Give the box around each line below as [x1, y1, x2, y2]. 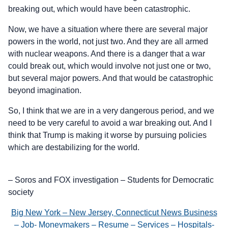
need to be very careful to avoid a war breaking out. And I [8, 118, 212, 127]
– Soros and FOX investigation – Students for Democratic [8, 175, 214, 184]
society [8, 187, 34, 196]
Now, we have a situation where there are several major [8, 24, 208, 34]
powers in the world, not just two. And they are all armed [8, 37, 208, 46]
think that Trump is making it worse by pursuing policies [8, 130, 207, 139]
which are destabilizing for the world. [8, 142, 139, 152]
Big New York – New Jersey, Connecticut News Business [11, 208, 217, 217]
